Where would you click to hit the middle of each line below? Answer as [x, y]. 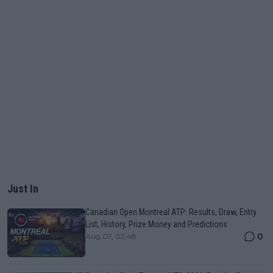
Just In [23, 188]
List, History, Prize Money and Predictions [156, 224]
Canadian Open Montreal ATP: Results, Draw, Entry [171, 212]
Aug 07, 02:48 [111, 236]
